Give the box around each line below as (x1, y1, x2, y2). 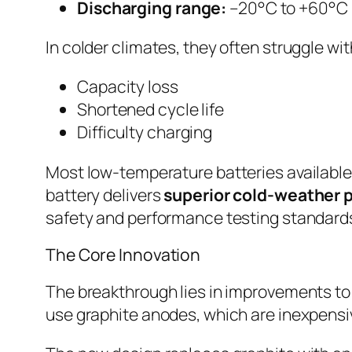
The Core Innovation (46, 242, 201, 266)
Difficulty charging (77, 120, 213, 144)
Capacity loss (77, 75, 178, 98)
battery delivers (46, 182, 164, 206)
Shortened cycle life (77, 97, 224, 121)
